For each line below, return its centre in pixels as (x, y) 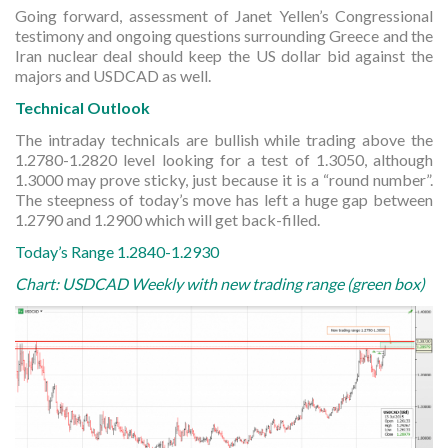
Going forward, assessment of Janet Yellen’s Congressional (224, 15)
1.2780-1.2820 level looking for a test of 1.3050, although (224, 159)
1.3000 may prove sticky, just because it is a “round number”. (224, 179)
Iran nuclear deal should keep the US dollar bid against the (224, 55)
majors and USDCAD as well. (113, 75)
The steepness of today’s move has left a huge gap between (224, 199)
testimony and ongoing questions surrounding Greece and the (224, 35)
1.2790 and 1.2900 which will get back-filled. (167, 219)
